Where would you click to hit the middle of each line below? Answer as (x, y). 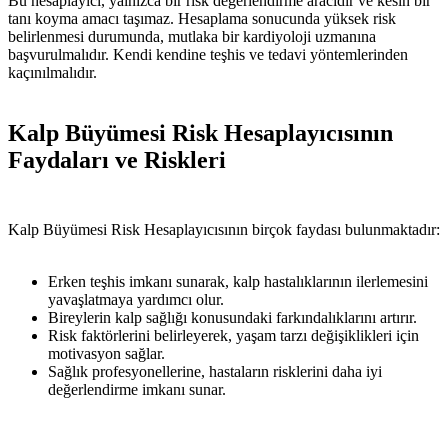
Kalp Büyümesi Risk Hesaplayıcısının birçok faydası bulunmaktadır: (224, 229)
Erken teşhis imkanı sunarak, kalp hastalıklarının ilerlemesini (238, 281)
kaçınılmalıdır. (52, 73)
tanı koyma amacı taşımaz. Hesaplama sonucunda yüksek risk (202, 19)
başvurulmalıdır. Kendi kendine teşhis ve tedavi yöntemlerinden (208, 55)
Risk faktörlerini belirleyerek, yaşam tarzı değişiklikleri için (233, 335)
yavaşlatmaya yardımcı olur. (136, 299)
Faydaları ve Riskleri (117, 160)
